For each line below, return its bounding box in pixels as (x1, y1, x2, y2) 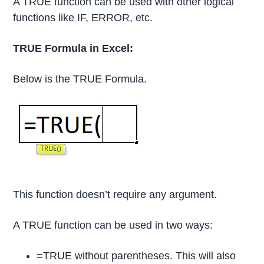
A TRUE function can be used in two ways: (13, 219, 213, 231)
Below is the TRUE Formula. (13, 73, 147, 85)
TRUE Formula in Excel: (13, 42, 134, 55)
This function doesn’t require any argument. (13, 188, 217, 200)
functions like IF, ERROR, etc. (13, 12, 153, 24)
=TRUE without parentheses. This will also (37, 249, 236, 262)
